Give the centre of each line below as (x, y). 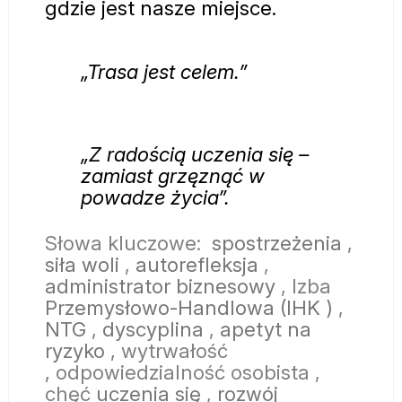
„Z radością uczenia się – (195, 154)
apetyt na (266, 328)
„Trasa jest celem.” (164, 71)
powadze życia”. (155, 197)
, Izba (303, 285)
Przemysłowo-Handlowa (162, 307)
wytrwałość (172, 350)
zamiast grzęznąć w (173, 176)
